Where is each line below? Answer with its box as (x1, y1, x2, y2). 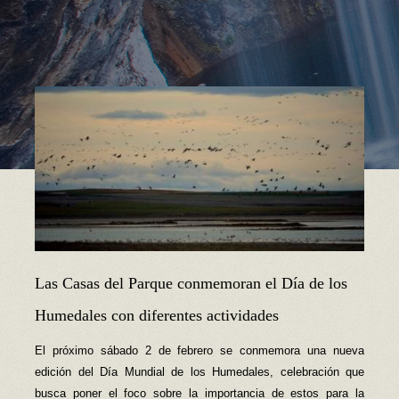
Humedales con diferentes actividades (35, 306, 279, 325)
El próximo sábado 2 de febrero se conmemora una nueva (35, 344, 364, 358)
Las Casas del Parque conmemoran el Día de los (35, 274, 347, 293)
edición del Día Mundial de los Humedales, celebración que (35, 365, 364, 379)
